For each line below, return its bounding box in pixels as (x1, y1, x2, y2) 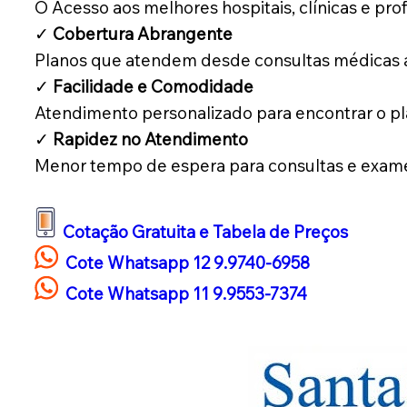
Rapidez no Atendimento (52, 128, 248, 151)
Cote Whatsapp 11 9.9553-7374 (61, 283, 308, 305)
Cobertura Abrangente (52, 23, 233, 45)
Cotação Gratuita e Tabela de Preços (62, 221, 348, 243)
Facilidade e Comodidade (52, 75, 253, 98)
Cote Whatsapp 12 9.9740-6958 (65, 252, 310, 274)
